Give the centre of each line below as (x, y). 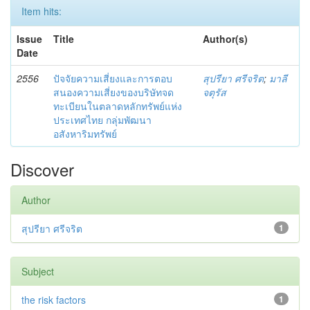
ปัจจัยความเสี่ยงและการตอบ (113, 78)
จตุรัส (215, 92)
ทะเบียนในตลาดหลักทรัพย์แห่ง (118, 106)
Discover (42, 169)
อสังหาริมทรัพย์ (85, 133)
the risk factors (54, 299)
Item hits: (42, 11)
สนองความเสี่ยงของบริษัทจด (113, 92)
